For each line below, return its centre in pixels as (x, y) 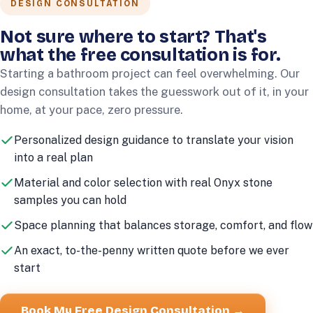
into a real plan (53, 158)
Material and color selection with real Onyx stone (143, 183)
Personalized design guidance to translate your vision (154, 140)
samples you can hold (70, 200)
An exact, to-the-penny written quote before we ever (152, 250)
